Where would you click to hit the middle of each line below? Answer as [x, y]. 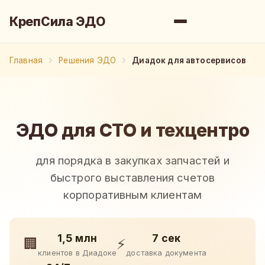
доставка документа [167, 253]
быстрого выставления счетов [132, 177]
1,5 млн [77, 238]
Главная [26, 60]
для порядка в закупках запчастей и [132, 160]
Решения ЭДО [88, 60]
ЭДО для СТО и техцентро [132, 130]
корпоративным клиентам [132, 194]
